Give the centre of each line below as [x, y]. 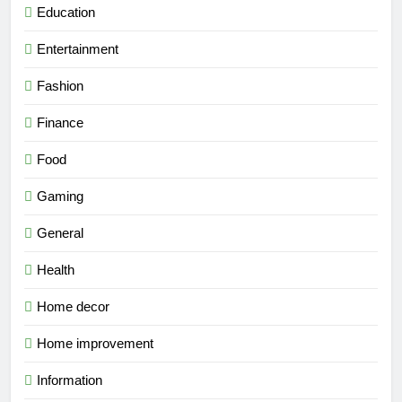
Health [56, 269]
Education [66, 12]
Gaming [60, 196]
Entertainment [78, 48]
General [60, 232]
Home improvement [95, 343]
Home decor [73, 306]
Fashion [60, 85]
